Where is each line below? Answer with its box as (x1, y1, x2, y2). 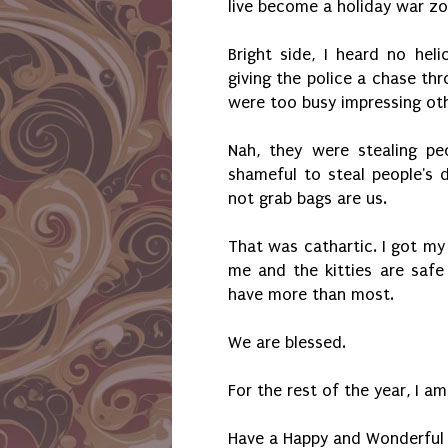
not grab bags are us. (228, 189, 392, 209)
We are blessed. (228, 333, 346, 353)
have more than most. (228, 285, 394, 305)
